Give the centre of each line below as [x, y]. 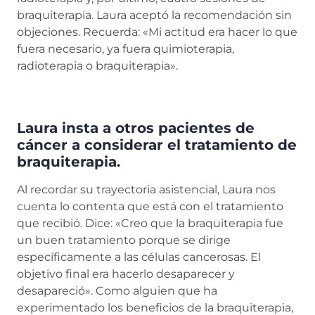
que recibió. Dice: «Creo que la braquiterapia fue [150, 223]
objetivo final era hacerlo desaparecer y [126, 274]
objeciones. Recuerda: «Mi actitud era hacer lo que [157, 32]
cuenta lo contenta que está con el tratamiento [150, 206]
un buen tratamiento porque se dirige [124, 240]
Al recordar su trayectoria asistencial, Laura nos [146, 189]
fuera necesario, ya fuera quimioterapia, [126, 49]
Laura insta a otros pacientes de [136, 128]
